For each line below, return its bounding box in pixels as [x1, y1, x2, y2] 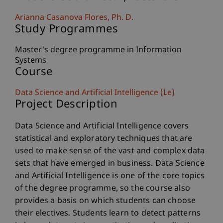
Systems [15, 56, 46, 66]
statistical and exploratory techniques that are [15, 134, 193, 144]
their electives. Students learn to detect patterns [15, 209, 201, 219]
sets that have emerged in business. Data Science [15, 159, 205, 169]
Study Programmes [15, 22, 118, 37]
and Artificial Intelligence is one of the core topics [15, 171, 205, 182]
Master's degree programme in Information [15, 45, 182, 56]
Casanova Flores [46, 13, 108, 23]
